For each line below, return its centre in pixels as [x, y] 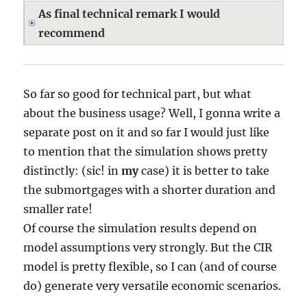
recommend [72, 33]
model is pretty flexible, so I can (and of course [150, 267]
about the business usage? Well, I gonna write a [152, 113]
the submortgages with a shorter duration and [150, 190]
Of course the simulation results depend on [140, 228]
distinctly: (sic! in [73, 171]
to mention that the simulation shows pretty [146, 151]
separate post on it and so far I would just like [147, 132]
